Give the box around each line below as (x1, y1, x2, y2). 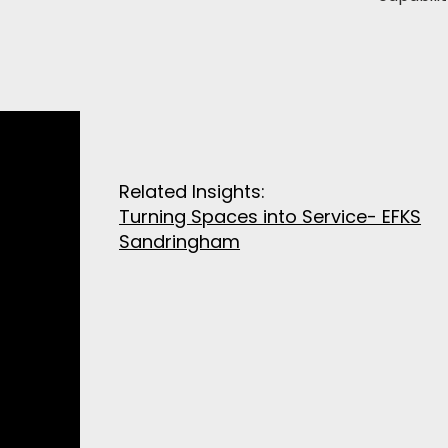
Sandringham (119, 229, 241, 254)
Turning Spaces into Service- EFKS (119, 204, 422, 229)
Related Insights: (119, 179, 266, 204)
